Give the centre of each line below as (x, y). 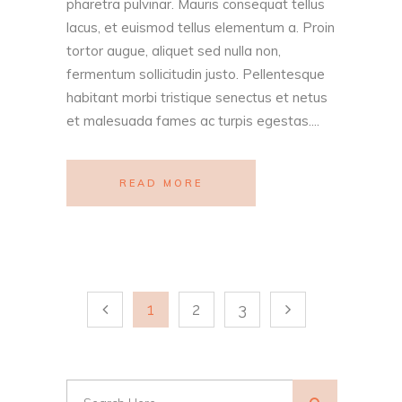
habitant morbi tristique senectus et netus (197, 98)
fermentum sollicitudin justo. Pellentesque (196, 74)
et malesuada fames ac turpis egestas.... (193, 121)
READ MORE (161, 184)
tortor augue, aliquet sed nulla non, (174, 51)
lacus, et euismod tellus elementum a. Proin (201, 28)
